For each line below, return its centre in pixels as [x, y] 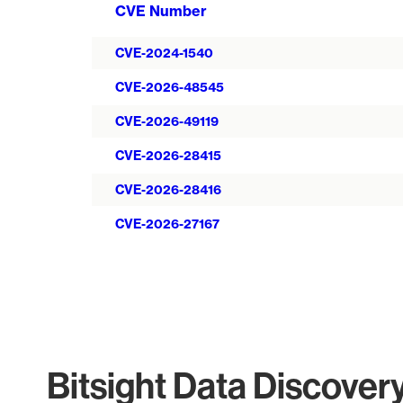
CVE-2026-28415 [168, 156]
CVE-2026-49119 [167, 121]
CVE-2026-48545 [170, 87]
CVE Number [161, 11]
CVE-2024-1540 [164, 53]
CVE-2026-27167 [167, 224]
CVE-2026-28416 [168, 190]
